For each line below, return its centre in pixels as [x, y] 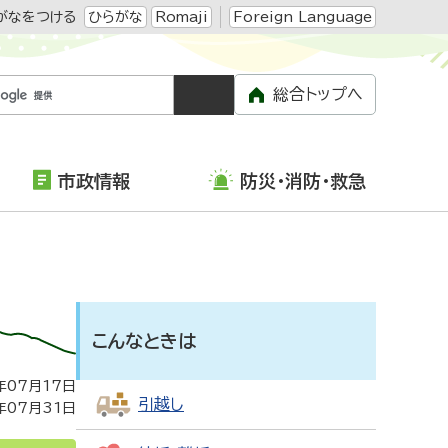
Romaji [181, 17]
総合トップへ [318, 94]
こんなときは [144, 341]
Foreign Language [302, 17]
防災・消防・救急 [302, 181]
